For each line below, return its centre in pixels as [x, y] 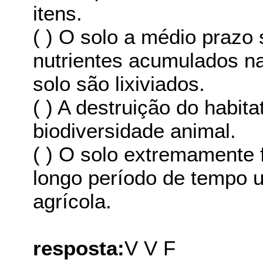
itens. [58, 14]
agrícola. [73, 201]
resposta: [79, 248]
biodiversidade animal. [135, 131]
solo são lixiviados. [119, 84]
